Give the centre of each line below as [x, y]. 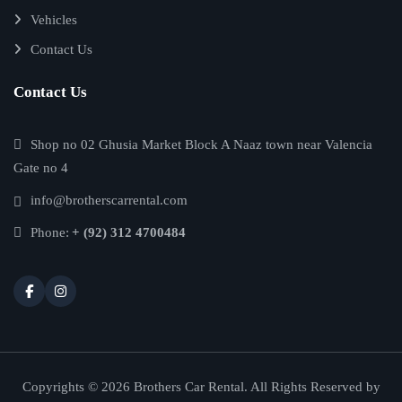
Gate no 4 [41, 168]
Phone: [50, 232]
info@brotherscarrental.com [109, 200]
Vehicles [54, 20]
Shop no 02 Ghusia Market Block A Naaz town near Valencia [201, 144]
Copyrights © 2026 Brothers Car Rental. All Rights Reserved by [201, 387]
